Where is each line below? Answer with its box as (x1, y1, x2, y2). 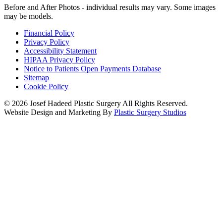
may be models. (4, 11, 53, 20)
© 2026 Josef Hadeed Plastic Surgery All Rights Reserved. (4, 99, 188, 108)
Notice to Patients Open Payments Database (24, 64, 161, 73)
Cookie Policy (24, 82, 68, 91)
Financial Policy (24, 28, 74, 37)
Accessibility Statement (24, 46, 97, 55)
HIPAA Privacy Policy (24, 55, 95, 64)
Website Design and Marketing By (4, 108, 114, 116)
